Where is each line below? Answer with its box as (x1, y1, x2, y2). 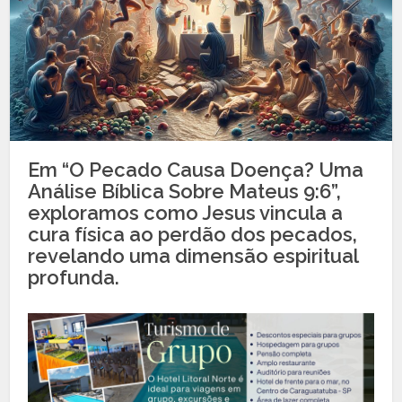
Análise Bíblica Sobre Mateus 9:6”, (28, 179, 342, 204)
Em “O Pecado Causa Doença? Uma (28, 158, 364, 182)
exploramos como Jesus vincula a (28, 201, 344, 225)
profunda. (28, 266, 120, 290)
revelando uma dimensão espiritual (28, 244, 359, 268)
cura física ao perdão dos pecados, (28, 223, 358, 247)
